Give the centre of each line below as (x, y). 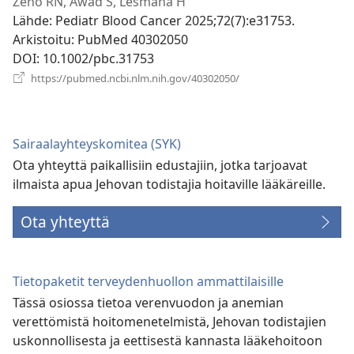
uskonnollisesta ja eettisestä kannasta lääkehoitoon (168, 341)
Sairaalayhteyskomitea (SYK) (97, 144)
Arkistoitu (42, 40)
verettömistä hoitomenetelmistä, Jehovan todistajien (169, 322)
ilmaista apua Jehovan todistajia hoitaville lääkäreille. (169, 185)
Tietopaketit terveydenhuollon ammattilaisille (148, 282)
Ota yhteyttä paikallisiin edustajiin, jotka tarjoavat (160, 166)
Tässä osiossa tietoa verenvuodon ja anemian (148, 303)
